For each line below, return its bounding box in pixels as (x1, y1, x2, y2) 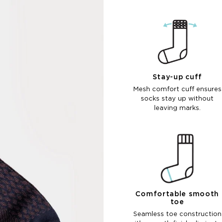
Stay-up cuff (152, 74, 202, 81)
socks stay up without (141, 96, 214, 103)
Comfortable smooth (135, 191, 220, 198)
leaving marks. (154, 105, 201, 112)
